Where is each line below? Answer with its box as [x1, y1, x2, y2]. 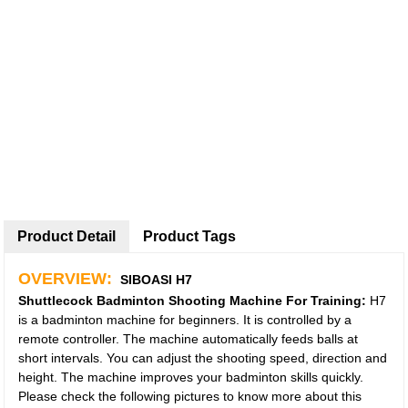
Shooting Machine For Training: [165, 293, 371, 308]
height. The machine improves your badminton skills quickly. [18, 370, 364, 384]
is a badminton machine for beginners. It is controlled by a [18, 312, 352, 327]
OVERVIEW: [18, 270, 117, 288]
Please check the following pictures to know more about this [18, 389, 362, 403]
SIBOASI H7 [120, 272, 197, 287]
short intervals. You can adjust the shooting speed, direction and [18, 351, 388, 365]
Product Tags [143, 229, 237, 244]
